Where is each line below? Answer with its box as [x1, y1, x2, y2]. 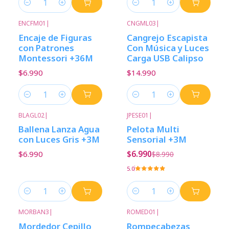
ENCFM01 [18, 19, 46, 28]
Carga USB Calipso [127, 52, 203, 64]
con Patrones [18, 41, 74, 54]
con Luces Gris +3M [18, 133, 100, 145]
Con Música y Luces [127, 41, 209, 54]
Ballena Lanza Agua [18, 123, 100, 135]
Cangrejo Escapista [127, 31, 208, 43]
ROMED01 [127, 208, 156, 217]
